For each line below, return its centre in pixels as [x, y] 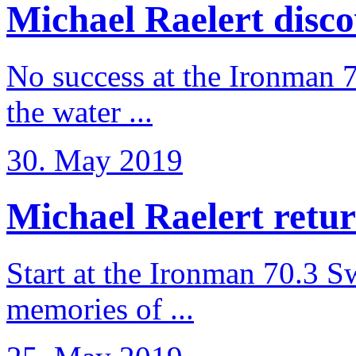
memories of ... [100, 308]
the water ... [79, 111]
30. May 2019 [95, 160]
